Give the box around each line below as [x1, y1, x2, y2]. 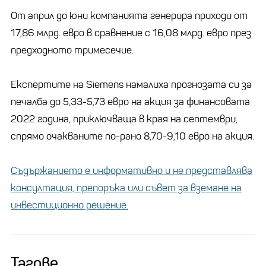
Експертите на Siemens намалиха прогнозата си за [11, 78, 252, 91]
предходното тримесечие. [11, 43, 134, 56]
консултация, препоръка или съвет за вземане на [11, 181, 242, 194]
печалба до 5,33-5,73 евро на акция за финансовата [11, 95, 250, 108]
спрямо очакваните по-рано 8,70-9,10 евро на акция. [11, 129, 254, 142]
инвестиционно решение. [11, 198, 128, 211]
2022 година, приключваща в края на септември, [11, 112, 237, 125]
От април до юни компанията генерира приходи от [11, 9, 248, 22]
